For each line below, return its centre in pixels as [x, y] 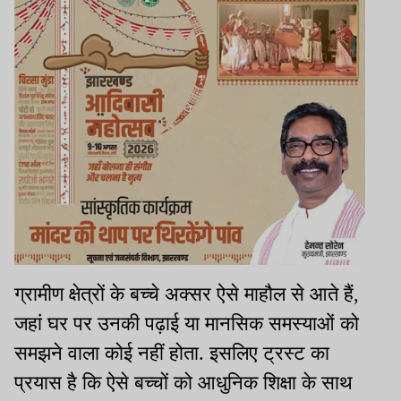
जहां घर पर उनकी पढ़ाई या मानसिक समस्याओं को [187, 324]
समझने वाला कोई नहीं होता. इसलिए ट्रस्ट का [172, 354]
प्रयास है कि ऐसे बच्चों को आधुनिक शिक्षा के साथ [183, 383]
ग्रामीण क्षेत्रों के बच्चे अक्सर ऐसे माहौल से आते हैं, [187, 294]
